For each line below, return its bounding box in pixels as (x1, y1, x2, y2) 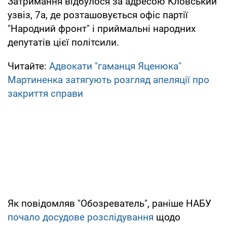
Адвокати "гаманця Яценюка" (49, 60, 181, 72)
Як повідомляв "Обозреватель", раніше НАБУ (8, 197, 211, 209)
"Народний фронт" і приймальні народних (8, 22, 196, 34)
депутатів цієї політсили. (8, 36, 119, 48)
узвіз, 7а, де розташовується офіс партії (8, 9, 188, 21)
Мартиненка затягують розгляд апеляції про (8, 73, 209, 86)
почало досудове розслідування (8, 211, 154, 223)
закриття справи (8, 87, 83, 99)
